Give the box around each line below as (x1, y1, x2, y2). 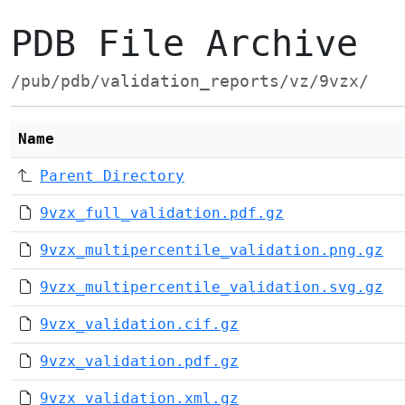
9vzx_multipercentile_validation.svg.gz (40, 278, 383, 296)
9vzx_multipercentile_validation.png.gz (40, 241, 383, 259)
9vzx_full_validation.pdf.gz (40, 204, 284, 221)
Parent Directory (40, 167, 184, 184)
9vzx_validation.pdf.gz (40, 353, 239, 370)
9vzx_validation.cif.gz (40, 316, 239, 333)
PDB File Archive (11, 23, 358, 64)
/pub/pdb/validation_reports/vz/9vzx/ (11, 72, 369, 90)
